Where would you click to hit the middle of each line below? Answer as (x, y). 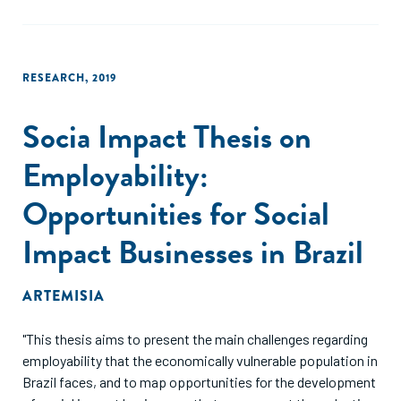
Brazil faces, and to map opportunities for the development (199, 382)
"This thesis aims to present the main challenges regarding (195, 339)
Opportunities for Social (176, 213)
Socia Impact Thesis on (167, 137)
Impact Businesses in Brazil (193, 252)
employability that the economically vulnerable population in (200, 360)
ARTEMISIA (64, 296)
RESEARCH (54, 78)
